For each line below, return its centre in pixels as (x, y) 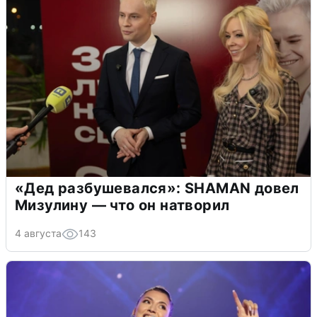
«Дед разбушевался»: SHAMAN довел (157, 188)
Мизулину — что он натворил (122, 205)
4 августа (38, 233)
